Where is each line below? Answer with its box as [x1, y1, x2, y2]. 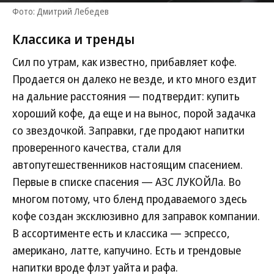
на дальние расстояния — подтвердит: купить [12, 89, 240, 103]
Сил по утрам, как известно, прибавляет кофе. [12, 54, 237, 69]
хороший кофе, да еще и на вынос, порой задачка [12, 106, 256, 120]
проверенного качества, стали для [12, 140, 181, 155]
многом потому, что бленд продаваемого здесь [12, 191, 247, 206]
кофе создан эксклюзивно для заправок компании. [12, 209, 260, 223]
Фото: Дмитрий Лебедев [12, 6, 109, 17]
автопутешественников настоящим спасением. [12, 157, 243, 172]
